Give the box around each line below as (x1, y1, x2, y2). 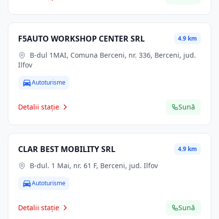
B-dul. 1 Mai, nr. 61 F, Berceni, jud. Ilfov (30, 161, 158, 170)
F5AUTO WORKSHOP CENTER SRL (18, 33, 145, 44)
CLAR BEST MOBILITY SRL (18, 144, 115, 154)
